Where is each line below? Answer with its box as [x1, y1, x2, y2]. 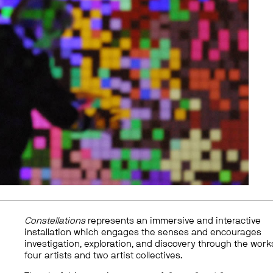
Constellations [24, 216, 86, 226]
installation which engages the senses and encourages [24, 228, 262, 238]
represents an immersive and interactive [85, 216, 261, 226]
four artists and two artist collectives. [24, 251, 183, 261]
